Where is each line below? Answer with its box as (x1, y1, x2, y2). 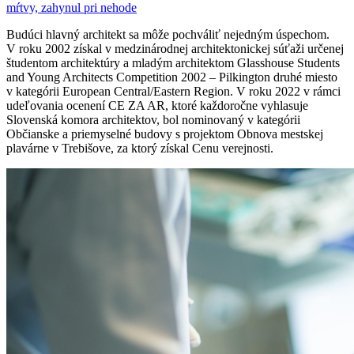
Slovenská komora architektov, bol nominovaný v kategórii (6, 113, 300, 127)
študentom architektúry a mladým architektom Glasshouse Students (6, 56, 340, 70)
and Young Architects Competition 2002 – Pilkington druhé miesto (6, 70, 337, 85)
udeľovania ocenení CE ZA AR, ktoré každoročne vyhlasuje (6, 99, 308, 113)
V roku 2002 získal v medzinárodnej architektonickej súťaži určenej (6, 42, 344, 56)
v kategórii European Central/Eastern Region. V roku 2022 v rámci (6, 85, 341, 99)
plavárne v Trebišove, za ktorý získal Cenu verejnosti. (6, 141, 273, 156)
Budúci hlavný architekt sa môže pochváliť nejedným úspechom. (6, 28, 330, 42)
